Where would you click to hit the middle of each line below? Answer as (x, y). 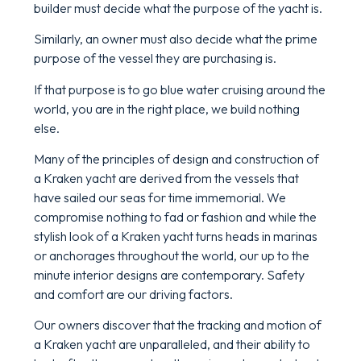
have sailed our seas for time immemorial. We (160, 197)
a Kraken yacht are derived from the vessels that (166, 178)
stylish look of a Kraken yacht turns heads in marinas (176, 236)
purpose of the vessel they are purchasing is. (155, 58)
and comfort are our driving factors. (133, 294)
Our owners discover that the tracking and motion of (178, 325)
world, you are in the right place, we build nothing (167, 108)
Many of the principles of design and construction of (176, 158)
